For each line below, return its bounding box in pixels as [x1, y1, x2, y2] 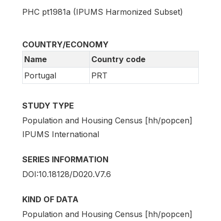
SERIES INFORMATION [22, 154, 109, 164]
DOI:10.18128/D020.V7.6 [22, 169, 111, 179]
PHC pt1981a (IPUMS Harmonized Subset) [22, 6, 183, 17]
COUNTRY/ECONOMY [22, 39, 109, 49]
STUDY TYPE [22, 100, 74, 110]
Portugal [24, 70, 56, 80]
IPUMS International [22, 129, 99, 139]
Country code [91, 54, 146, 64]
